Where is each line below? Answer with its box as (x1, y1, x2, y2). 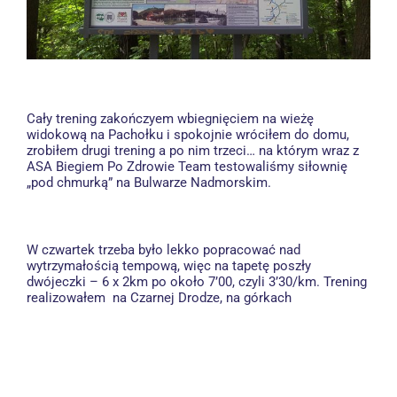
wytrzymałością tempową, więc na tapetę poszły (27, 258, 311, 274)
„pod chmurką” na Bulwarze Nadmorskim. (27, 175, 271, 191)
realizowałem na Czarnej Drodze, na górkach (27, 290, 292, 306)
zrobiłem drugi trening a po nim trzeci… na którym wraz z (27, 143, 359, 159)
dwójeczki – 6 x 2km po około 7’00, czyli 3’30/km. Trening (27, 274, 367, 290)
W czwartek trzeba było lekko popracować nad (27, 242, 300, 258)
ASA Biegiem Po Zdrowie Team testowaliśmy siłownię (27, 159, 347, 175)
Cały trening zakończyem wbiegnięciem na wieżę (27, 111, 314, 127)
